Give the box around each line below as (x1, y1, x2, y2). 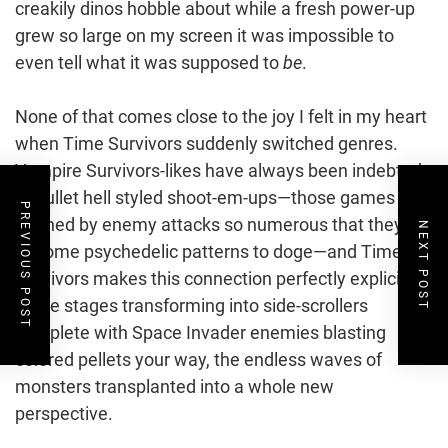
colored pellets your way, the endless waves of (15, 348, 382, 370)
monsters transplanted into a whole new (15, 375, 334, 397)
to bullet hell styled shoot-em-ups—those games (15, 186, 395, 208)
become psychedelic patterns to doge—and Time (15, 240, 402, 262)
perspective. (15, 402, 113, 424)
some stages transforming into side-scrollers (15, 294, 368, 316)
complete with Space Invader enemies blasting (15, 321, 386, 343)
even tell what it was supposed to (15, 51, 283, 73)
